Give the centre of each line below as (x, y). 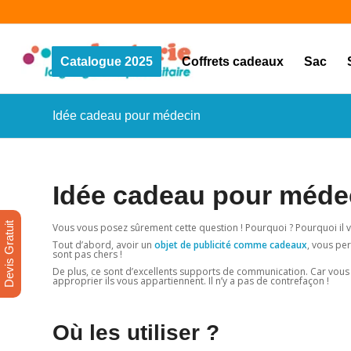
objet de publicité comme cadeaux (231, 245)
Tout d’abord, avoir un (103, 245)
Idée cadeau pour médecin (127, 116)
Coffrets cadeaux (232, 62)
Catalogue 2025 (106, 62)
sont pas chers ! (87, 255)
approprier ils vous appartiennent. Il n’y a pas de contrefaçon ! (191, 281)
